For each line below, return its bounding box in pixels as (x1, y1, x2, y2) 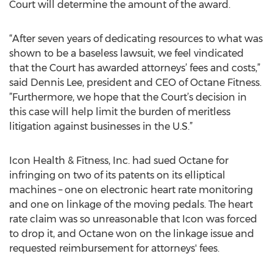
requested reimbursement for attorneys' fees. (9, 243, 219, 254)
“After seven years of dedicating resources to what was (9, 33, 263, 44)
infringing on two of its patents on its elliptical (9, 169, 225, 181)
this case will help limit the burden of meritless (9, 106, 230, 118)
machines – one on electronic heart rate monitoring (9, 184, 253, 196)
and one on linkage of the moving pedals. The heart (9, 199, 253, 210)
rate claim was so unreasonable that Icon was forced (9, 213, 257, 225)
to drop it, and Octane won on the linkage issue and (9, 228, 254, 239)
